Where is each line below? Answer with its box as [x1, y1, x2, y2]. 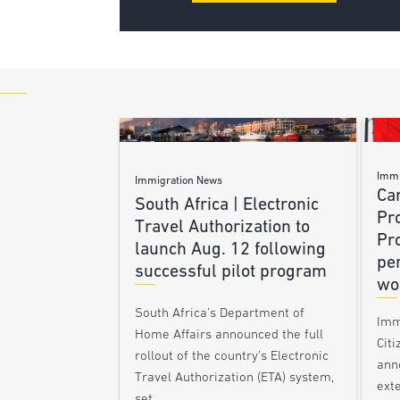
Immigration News [135, 175, 223, 187]
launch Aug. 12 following [135, 240, 327, 259]
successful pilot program [135, 262, 328, 281]
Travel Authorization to [135, 218, 311, 237]
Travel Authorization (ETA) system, [135, 371, 335, 385]
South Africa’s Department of [135, 306, 305, 321]
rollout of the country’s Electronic [135, 349, 329, 363]
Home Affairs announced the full [135, 328, 324, 342]
